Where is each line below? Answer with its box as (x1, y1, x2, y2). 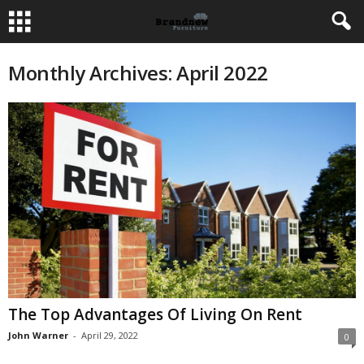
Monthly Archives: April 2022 (8, 59, 268, 86)
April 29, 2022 (81, 328, 138, 341)
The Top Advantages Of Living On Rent (8, 303, 302, 325)
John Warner (8, 328, 68, 341)
